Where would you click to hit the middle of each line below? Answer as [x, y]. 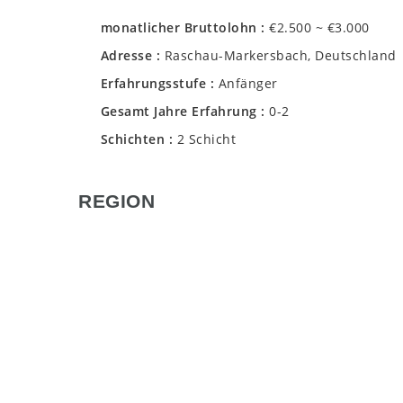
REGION [116, 201]
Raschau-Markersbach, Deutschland [280, 56]
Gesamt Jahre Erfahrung [179, 112]
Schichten [133, 139]
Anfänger [248, 84]
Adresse [126, 56]
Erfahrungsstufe [153, 84]
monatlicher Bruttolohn [179, 28]
